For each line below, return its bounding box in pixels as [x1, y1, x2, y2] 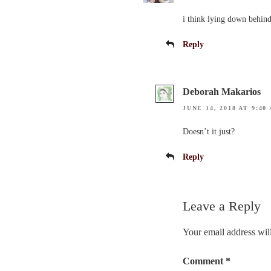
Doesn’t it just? [183, 126, 235, 136]
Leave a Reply [183, 198, 261, 214]
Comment [183, 256, 226, 267]
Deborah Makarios [183, 87, 261, 97]
